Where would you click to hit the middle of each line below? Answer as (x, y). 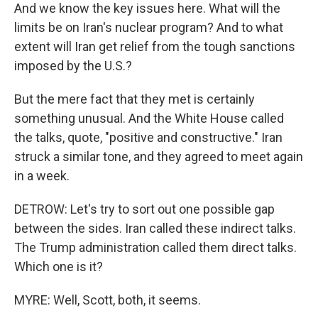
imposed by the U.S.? (73, 66)
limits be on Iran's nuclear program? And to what (149, 27)
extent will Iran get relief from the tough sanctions (155, 46)
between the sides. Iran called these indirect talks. (155, 228)
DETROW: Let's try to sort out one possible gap (144, 209)
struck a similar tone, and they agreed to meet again (159, 157)
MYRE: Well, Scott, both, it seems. (108, 300)
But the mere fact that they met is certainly (135, 99)
